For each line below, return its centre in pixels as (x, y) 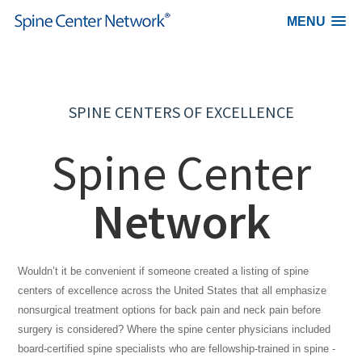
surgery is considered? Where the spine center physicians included (175, 329)
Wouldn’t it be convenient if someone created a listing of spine (164, 271)
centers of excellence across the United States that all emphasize (173, 290)
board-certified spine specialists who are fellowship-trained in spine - (177, 349)
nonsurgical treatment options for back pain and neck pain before (170, 310)
